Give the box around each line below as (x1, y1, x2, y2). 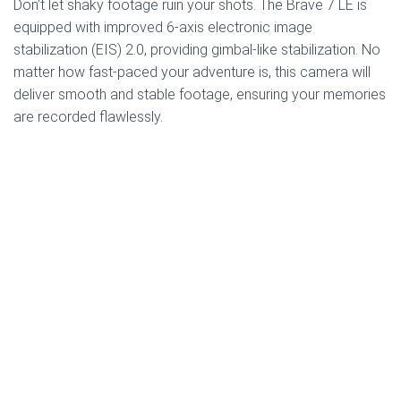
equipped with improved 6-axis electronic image (13, 19, 312, 37)
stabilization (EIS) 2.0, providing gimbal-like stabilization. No (13, 41, 380, 59)
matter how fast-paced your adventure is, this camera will (13, 64, 371, 81)
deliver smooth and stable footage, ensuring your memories (13, 86, 386, 104)
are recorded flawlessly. (13, 108, 163, 126)
